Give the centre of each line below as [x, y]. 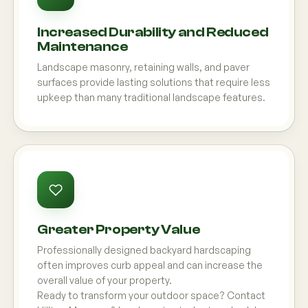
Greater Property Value [119, 229]
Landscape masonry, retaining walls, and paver [143, 67]
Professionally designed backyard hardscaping [144, 250]
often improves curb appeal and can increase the [150, 265]
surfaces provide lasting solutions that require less [154, 82]
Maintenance [82, 46]
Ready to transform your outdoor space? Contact [151, 295]
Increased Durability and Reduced [153, 32]
